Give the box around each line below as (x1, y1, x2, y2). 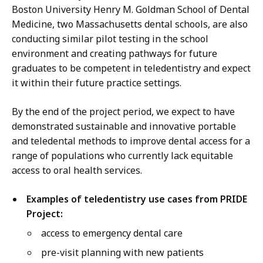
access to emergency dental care (41, 227, 183, 240)
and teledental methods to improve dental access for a (12, 134, 250, 148)
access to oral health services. (12, 164, 142, 177)
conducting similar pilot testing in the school (12, 32, 208, 46)
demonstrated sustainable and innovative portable (12, 120, 236, 133)
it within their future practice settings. (12, 76, 181, 90)
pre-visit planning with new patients (41, 246, 204, 259)
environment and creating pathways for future (12, 47, 217, 60)
